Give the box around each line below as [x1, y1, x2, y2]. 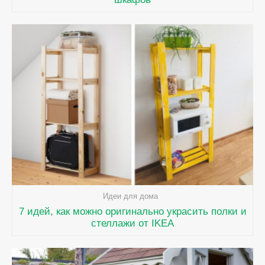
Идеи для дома [102, 191, 158, 201]
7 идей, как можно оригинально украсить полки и [18, 205, 247, 217]
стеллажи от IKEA [91, 217, 174, 229]
